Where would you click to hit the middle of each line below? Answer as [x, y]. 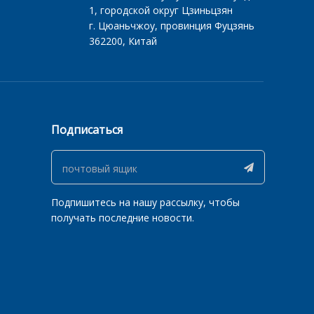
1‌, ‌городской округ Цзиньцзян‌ [161, 10]
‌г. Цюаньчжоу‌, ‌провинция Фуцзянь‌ [171, 26]
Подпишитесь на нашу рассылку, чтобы [146, 202]
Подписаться [87, 130]
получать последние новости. [123, 218]
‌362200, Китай [123, 41]
